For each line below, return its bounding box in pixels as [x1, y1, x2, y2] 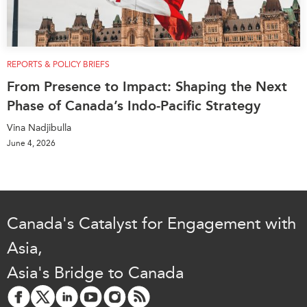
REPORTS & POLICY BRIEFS [7, 60, 110, 70]
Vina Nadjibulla [7, 122, 71, 134]
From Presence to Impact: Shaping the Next [7, 78, 287, 95]
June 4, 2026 [7, 138, 56, 149]
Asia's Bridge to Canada [7, 263, 184, 283]
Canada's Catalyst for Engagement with [7, 214, 296, 234]
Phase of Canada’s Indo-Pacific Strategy [7, 97, 260, 114]
